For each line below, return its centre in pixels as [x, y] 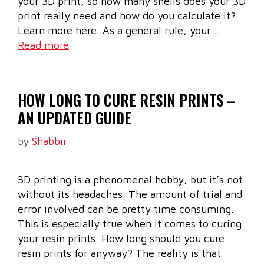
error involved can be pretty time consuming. [126, 209]
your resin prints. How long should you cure [121, 239]
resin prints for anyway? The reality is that [119, 253]
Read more [43, 45]
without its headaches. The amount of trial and [130, 194]
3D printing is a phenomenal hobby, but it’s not [130, 180]
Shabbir [49, 141]
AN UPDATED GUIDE [75, 118]
